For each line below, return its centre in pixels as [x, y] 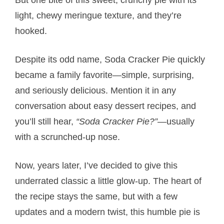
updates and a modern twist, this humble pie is [108, 212]
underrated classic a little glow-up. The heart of [108, 181]
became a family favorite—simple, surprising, [105, 75]
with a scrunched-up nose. [68, 137]
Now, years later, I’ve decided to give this [96, 165]
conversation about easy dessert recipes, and [106, 106]
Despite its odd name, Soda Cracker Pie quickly [110, 59]
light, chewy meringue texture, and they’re [98, 15]
